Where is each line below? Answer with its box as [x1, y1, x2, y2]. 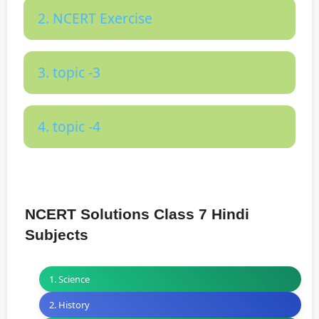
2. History [49, 298, 90, 311]
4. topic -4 [38, 116, 100, 136]
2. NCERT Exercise [38, 8, 152, 28]
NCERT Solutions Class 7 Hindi [25, 205, 249, 222]
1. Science [49, 272, 90, 286]
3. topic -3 [38, 62, 100, 82]
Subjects [25, 226, 88, 243]
